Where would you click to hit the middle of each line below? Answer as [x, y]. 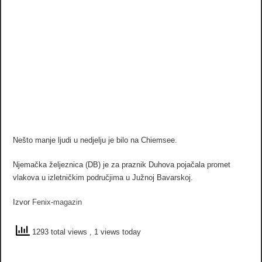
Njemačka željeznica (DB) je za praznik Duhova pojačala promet [122, 164]
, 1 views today [116, 232]
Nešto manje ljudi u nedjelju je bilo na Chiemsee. [95, 140]
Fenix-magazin [57, 202]
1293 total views [60, 232]
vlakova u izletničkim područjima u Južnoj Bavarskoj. [103, 177]
